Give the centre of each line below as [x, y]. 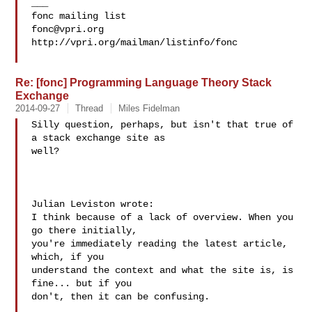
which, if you [71, 257]
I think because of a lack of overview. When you [163, 217]
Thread [89, 108]
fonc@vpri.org [68, 29]
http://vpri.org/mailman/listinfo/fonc [135, 42]
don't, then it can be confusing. [121, 297]
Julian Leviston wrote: [93, 204]
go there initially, [87, 231]
